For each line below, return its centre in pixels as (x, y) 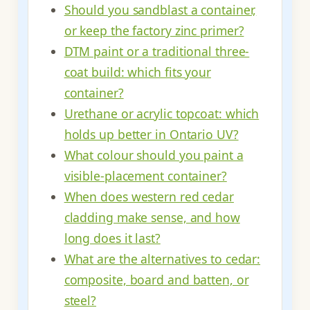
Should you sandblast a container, (160, 10)
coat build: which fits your (137, 72)
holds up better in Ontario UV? (151, 135)
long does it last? (112, 238)
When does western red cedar (149, 197)
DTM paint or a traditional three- (157, 52)
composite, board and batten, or (156, 280)
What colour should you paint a (154, 155)
